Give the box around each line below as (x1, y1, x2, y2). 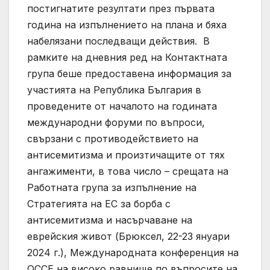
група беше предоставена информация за (27, 67, 231, 80)
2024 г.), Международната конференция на (27, 246, 239, 259)
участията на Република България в (27, 84, 201, 96)
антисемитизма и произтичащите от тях (27, 149, 225, 162)
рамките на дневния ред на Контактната (27, 51, 227, 64)
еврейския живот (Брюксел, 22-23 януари (27, 230, 230, 243)
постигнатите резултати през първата (27, 2, 215, 15)
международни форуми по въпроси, (27, 116, 205, 129)
